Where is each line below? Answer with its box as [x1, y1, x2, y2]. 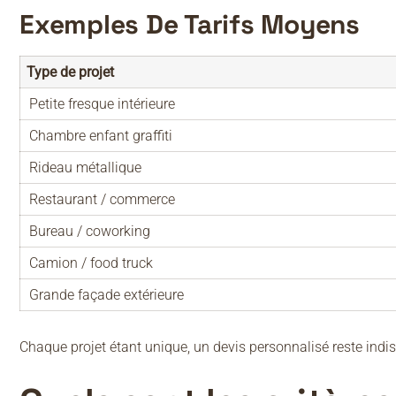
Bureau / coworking [29, 223, 150, 240]
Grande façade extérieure [29, 286, 184, 304]
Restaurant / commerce [29, 191, 175, 209]
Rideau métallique [29, 159, 141, 177]
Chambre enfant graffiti [29, 127, 172, 145]
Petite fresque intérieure [29, 95, 175, 113]
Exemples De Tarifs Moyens [19, 7, 360, 42]
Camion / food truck [29, 255, 153, 272]
